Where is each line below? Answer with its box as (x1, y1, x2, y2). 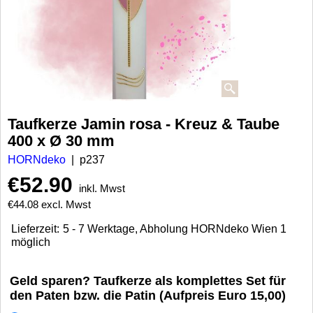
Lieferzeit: (11, 223, 59, 235)
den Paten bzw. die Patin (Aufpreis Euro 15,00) (10, 289, 286, 303)
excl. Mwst (41, 198, 91, 210)
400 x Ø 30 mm (8, 132, 115, 150)
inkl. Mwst (79, 182, 125, 194)
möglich (11, 236, 50, 249)
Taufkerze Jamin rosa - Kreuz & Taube (8, 115, 279, 133)
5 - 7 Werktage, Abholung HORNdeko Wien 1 (63, 223, 286, 235)
